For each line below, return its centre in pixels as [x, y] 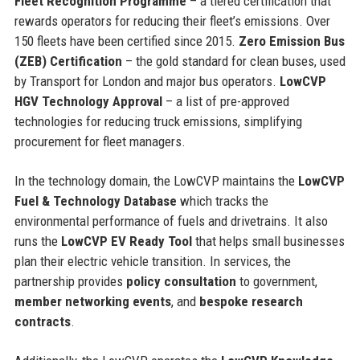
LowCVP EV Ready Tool [126, 241]
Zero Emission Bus [291, 41]
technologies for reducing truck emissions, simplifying [158, 121]
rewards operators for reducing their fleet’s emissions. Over [172, 20]
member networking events [92, 301]
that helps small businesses [268, 241]
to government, [276, 281]
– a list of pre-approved [225, 101]
